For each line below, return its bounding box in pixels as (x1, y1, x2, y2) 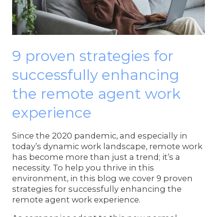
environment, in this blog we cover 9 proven (12, 173, 193, 183)
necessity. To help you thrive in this (12, 162, 155, 172)
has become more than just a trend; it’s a (12, 152, 181, 162)
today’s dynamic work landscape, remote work (12, 141, 203, 151)
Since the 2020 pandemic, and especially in (12, 130, 188, 140)
